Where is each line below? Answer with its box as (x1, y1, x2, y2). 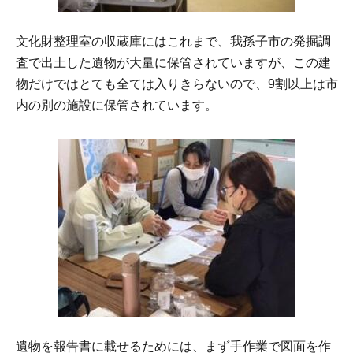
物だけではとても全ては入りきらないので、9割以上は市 (16, 77, 338, 91)
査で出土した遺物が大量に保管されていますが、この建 (16, 56, 331, 70)
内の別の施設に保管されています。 (16, 98, 217, 113)
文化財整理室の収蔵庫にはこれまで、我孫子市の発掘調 (16, 35, 331, 49)
